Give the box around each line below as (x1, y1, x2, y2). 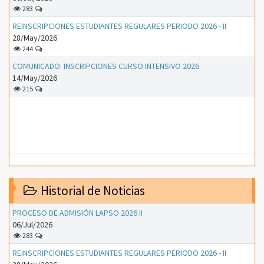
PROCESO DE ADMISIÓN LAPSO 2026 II (12, 207, 143, 218)
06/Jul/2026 (12, 219, 52, 230)
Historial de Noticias (38, 182, 145, 199)
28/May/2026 (12, 32, 57, 43)
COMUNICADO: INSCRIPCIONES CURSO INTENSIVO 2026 (12, 60, 199, 71)
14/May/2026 (12, 72, 57, 83)
